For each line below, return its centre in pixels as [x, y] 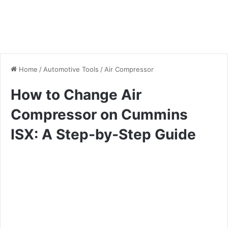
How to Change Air [76, 94]
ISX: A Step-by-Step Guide [103, 134]
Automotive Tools [71, 69]
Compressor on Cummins [99, 114]
